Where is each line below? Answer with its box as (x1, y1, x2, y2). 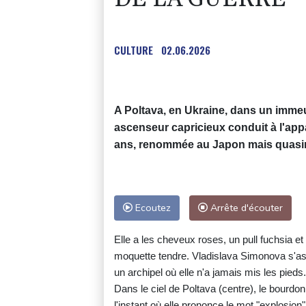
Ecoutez (133, 201, 171, 215)
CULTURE (114, 42, 153, 58)
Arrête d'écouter (208, 201, 283, 215)
